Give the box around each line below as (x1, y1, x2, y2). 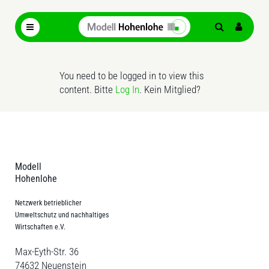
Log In (115, 83, 139, 95)
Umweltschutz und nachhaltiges (15, 210, 109, 219)
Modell (15, 160, 41, 172)
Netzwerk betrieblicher (15, 198, 82, 207)
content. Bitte (59, 83, 115, 95)
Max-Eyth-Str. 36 (15, 245, 79, 258)
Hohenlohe (15, 172, 57, 184)
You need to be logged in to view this (59, 69, 204, 82)
